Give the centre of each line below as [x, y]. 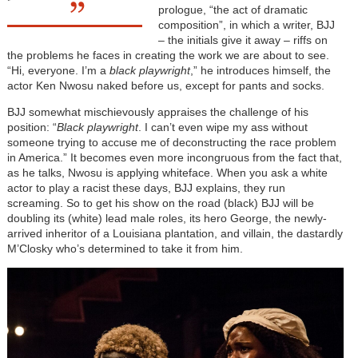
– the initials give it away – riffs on [243, 40]
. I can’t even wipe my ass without [223, 127]
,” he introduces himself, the [260, 71]
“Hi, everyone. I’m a [58, 71]
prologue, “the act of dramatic [233, 10]
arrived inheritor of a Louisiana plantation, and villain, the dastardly [175, 234]
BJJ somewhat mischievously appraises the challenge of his [157, 112]
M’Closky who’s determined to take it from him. [125, 249]
